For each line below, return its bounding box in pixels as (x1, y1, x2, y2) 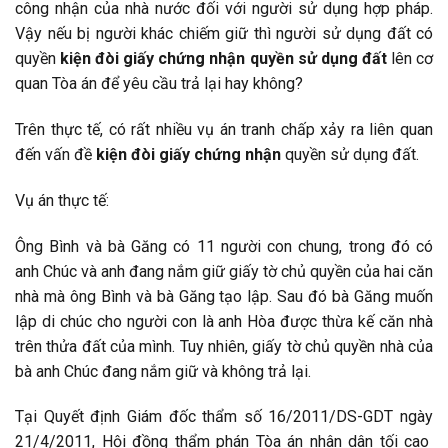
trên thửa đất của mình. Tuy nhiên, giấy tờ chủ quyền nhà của (15, 336, 433, 356)
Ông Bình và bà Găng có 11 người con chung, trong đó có (15, 236, 433, 256)
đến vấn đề (15, 144, 96, 164)
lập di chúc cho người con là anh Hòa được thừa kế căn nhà (15, 311, 433, 331)
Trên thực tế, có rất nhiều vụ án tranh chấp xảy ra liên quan (15, 119, 433, 139)
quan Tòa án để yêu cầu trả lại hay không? (15, 74, 303, 94)
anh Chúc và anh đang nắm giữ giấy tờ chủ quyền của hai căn (15, 261, 433, 281)
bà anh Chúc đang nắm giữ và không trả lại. (15, 361, 311, 381)
